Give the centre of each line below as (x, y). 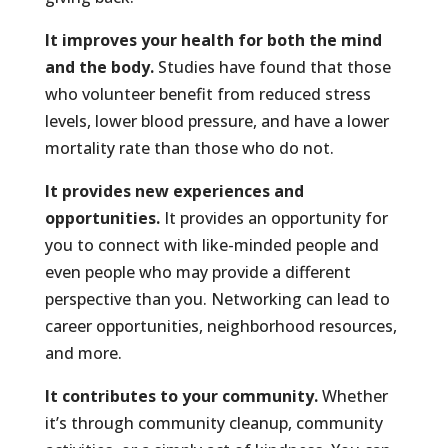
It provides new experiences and (174, 191)
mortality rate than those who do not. (189, 148)
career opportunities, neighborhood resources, (220, 326)
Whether (352, 396)
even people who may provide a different (197, 272)
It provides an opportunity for (273, 218)
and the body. (99, 67)
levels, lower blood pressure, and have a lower (216, 121)
